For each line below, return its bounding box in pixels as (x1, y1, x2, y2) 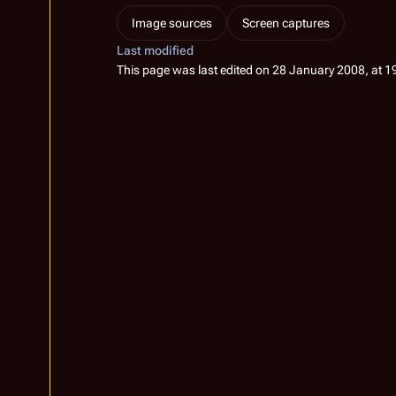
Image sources (132, 16, 212, 30)
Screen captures (242, 16, 330, 30)
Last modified (117, 43, 194, 57)
